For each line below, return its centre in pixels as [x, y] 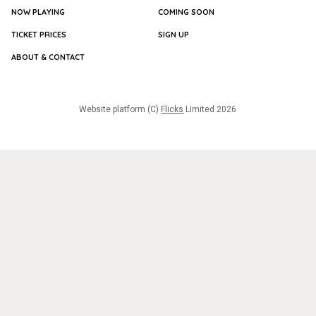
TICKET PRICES [39, 34]
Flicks [172, 109]
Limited [201, 109]
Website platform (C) [119, 109]
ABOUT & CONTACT [48, 57]
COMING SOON [186, 12]
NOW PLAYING [38, 12]
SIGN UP [173, 34]
